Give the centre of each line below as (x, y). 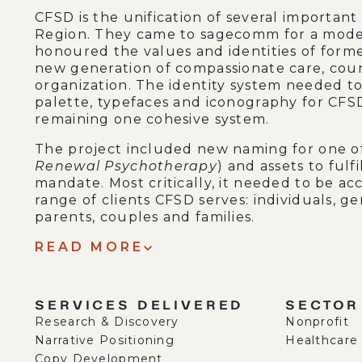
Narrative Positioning (107, 341)
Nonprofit (317, 322)
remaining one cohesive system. (154, 120)
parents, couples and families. (145, 217)
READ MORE (89, 247)
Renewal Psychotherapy (126, 166)
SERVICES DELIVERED (140, 304)
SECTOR (323, 304)
